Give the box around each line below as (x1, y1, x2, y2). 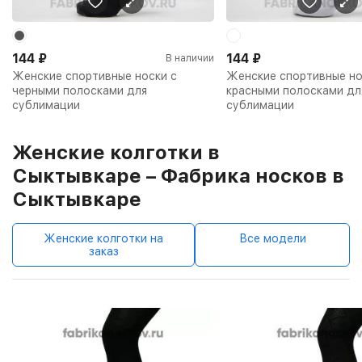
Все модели (238, 231, 306, 245)
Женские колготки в (12, 140, 220, 164)
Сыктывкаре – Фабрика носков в (12, 163, 344, 187)
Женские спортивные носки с (12, 69, 177, 82)
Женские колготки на (44, 231, 163, 245)
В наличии (166, 52, 214, 64)
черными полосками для (12, 83, 147, 97)
